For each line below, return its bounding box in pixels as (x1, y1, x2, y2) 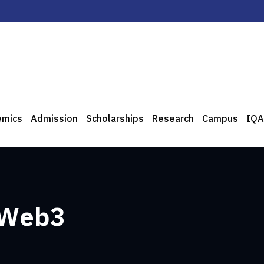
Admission (31, 113, 78, 125)
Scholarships (86, 113, 144, 125)
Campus (202, 113, 238, 125)
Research (152, 113, 194, 125)
